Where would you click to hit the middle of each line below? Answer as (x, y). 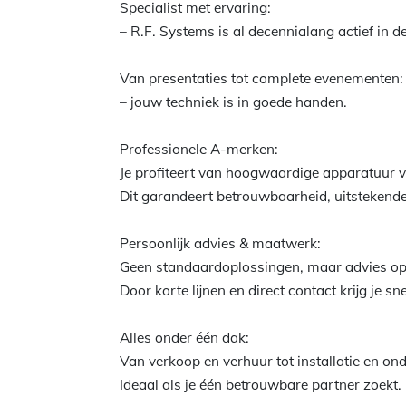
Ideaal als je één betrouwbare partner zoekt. (261, 385)
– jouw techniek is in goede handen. (233, 102)
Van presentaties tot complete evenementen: (261, 78)
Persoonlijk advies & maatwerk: (220, 243)
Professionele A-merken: (199, 149)
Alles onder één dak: (184, 338)
